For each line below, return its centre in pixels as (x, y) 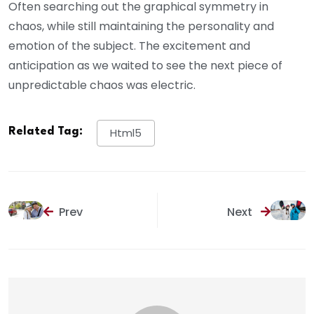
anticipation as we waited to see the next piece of (145, 65)
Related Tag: (46, 131)
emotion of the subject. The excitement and (129, 46)
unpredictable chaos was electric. (102, 85)
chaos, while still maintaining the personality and (141, 26)
